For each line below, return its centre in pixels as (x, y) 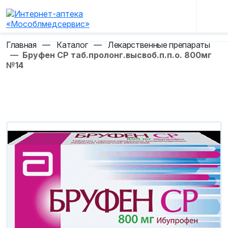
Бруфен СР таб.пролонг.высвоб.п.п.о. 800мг (117, 55)
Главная (21, 45)
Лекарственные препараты (159, 45)
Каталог (72, 45)
